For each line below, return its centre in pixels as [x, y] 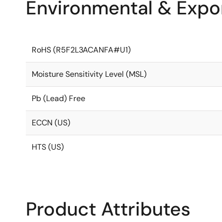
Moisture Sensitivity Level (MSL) [89, 74]
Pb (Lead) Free [58, 98]
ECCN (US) [51, 123]
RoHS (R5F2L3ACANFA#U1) [81, 50]
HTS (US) [48, 147]
